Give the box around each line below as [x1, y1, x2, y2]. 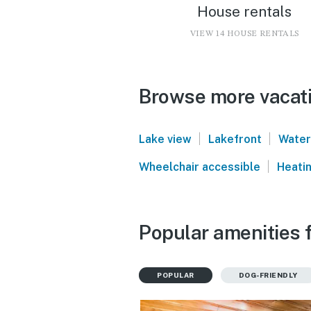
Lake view [139, 132, 192, 146]
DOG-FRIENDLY [238, 270, 298, 279]
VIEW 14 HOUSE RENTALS [190, 29, 299, 38]
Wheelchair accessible [139, 160, 260, 174]
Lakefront [208, 132, 262, 146]
